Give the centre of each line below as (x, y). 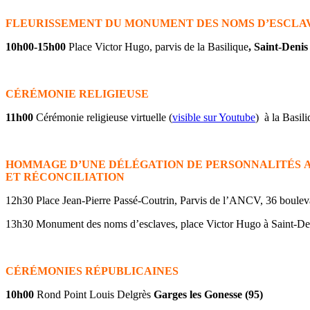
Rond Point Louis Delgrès (94, 295)
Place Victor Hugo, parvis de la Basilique (158, 47)
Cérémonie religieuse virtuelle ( (103, 118)
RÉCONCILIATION (74, 177)
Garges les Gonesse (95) (208, 295)
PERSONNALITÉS (253, 165)
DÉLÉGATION (146, 165)
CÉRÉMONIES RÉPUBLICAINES (92, 271)
